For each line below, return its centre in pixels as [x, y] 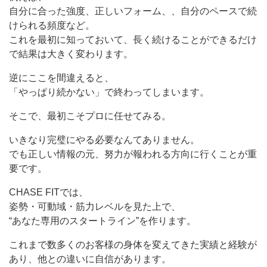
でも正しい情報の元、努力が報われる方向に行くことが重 [133, 154]
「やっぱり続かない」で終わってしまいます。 [109, 92]
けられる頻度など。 [52, 26]
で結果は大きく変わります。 [71, 54]
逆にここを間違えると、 [61, 78]
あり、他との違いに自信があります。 [90, 259]
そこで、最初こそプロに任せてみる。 [90, 116]
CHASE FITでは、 [49, 193]
